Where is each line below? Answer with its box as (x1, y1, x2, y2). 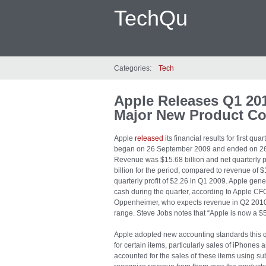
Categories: (114, 64, 151, 72)
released (135, 134, 163, 142)
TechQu (114, 6, 188, 30)
